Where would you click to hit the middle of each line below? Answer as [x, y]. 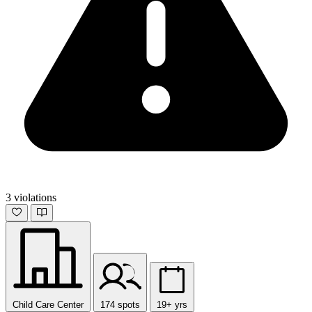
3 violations [31, 197]
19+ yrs [172, 304]
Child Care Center [48, 304]
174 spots [120, 304]
